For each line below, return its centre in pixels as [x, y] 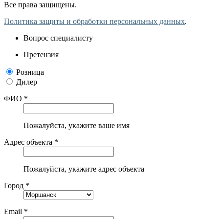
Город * [17, 186]
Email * [16, 212]
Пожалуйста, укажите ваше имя [77, 126]
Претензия [41, 55]
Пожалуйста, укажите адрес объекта [84, 169]
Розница [30, 72]
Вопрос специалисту [58, 38]
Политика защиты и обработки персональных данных [94, 22]
